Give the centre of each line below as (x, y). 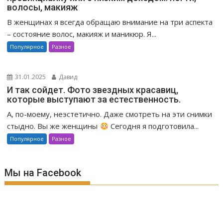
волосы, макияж (43, 7)
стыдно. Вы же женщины (54, 126)
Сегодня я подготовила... (153, 126)
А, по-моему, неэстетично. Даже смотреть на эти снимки (110, 114)
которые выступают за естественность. (94, 100)
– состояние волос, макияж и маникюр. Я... (82, 34)
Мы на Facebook (43, 173)
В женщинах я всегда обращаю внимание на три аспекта (110, 22)
